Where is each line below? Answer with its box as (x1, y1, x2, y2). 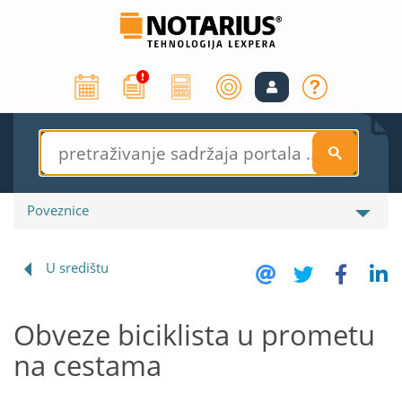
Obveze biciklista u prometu (13, 316, 375, 354)
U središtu (46, 258, 109, 277)
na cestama (13, 346, 162, 385)
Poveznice (27, 201, 89, 220)
